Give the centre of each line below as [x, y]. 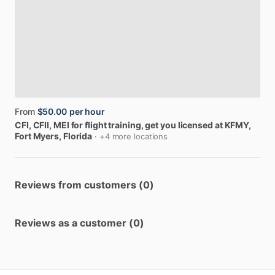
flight [96, 125]
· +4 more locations [131, 136]
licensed [195, 125]
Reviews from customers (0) [84, 185]
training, [126, 125]
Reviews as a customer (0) [79, 223]
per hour [87, 111]
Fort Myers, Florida [54, 136]
